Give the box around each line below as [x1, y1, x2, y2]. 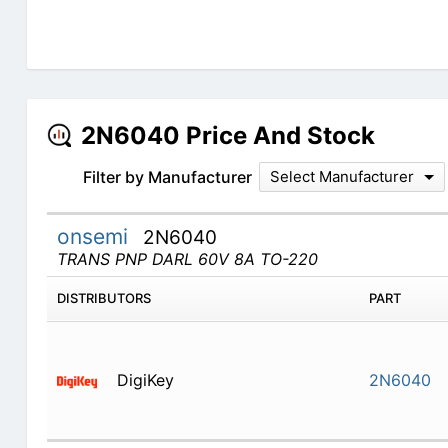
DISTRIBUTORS [56, 290, 151, 307]
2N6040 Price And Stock [80, 121, 375, 151]
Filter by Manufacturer [82, 167, 252, 188]
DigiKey [116, 370, 174, 391]
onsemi [56, 224, 134, 250]
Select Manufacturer [269, 167, 414, 187]
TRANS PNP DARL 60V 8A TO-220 [56, 249, 318, 270]
